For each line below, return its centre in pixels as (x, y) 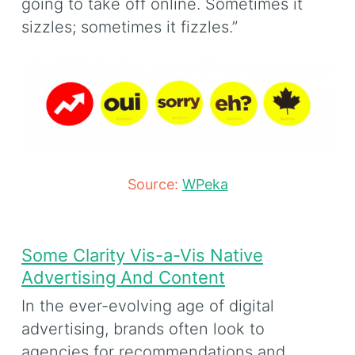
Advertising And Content (123, 278)
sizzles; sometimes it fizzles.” (130, 27)
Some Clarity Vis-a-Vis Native (142, 256)
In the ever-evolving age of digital (148, 305)
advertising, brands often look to (143, 328)
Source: (155, 184)
